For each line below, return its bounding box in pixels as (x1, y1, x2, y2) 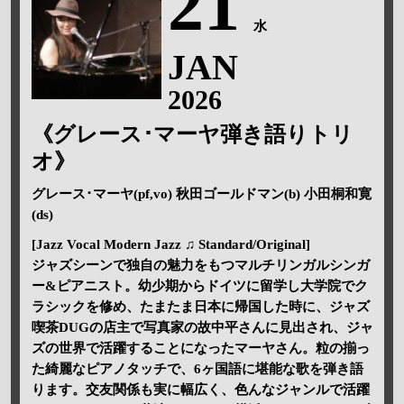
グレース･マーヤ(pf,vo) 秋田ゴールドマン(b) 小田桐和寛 (31, 186, 372, 201)
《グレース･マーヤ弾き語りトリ (31, 122, 353, 146)
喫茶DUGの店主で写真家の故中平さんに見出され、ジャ (31, 319, 373, 335)
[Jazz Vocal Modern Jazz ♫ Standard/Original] (31, 236, 310, 252)
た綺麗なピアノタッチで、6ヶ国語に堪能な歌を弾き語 (31, 361, 363, 376)
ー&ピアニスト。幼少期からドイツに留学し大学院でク (31, 278, 368, 293)
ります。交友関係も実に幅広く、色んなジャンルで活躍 (31, 381, 370, 397)
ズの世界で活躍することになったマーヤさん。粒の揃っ (31, 340, 370, 355)
